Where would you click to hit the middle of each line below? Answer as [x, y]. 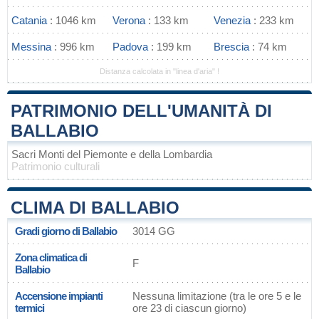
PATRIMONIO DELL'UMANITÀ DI [141, 111]
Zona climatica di [51, 257]
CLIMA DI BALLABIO [95, 208]
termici [30, 308]
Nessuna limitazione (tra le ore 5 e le [217, 296]
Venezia [232, 20]
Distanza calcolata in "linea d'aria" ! [159, 71]
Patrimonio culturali [56, 166]
